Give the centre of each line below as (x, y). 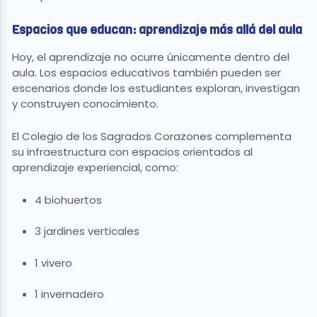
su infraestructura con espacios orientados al (132, 151)
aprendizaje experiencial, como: (97, 167)
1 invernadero (71, 294)
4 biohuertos (70, 200)
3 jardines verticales (88, 231)
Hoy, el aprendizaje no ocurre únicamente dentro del (151, 57)
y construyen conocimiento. (87, 103)
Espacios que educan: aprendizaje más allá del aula (157, 30)
